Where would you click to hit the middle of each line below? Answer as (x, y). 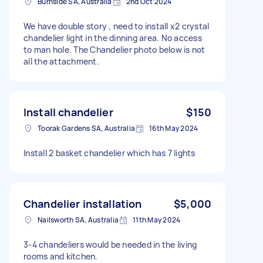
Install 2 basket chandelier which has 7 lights (109, 153)
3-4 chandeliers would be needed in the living (110, 244)
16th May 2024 (174, 128)
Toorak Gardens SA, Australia (86, 128)
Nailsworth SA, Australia (78, 220)
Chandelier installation (83, 203)
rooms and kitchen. (61, 256)
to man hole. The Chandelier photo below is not (114, 49)
